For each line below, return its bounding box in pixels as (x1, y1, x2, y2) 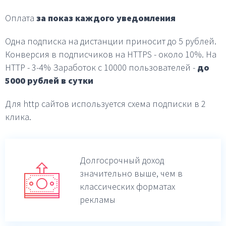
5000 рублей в (5, 74, 68, 86)
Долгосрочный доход (80, 154, 164, 166)
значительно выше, (80, 167, 158, 179)
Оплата (5, 12, 36, 24)
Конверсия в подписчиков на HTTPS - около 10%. (5, 48, 204, 60)
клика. (5, 110, 31, 123)
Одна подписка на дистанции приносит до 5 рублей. (5, 35, 216, 47)
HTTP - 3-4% (5, 61, 51, 73)
